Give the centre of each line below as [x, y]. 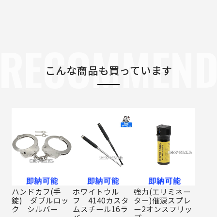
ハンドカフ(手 [36, 192]
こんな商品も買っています [108, 70]
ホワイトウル [96, 192]
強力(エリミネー [163, 192]
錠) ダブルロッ [40, 200]
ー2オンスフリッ [163, 209]
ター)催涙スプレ [163, 200]
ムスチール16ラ [101, 209]
